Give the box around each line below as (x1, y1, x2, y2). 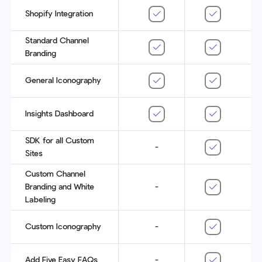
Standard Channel (25, 36, 89, 45)
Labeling (25, 195, 56, 204)
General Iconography (25, 76, 101, 85)
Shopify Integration (25, 9, 93, 18)
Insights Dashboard (25, 109, 94, 118)
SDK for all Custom (25, 136, 94, 145)
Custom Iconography (25, 222, 101, 231)
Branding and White (25, 182, 94, 191)
